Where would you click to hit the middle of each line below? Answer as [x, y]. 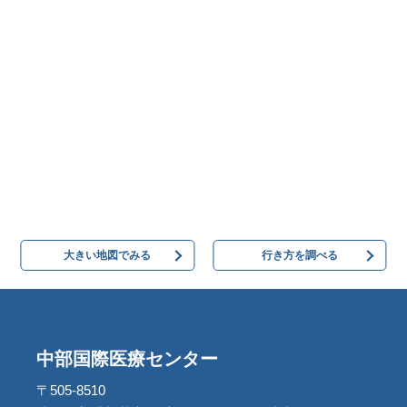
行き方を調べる [299, 256]
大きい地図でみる [108, 256]
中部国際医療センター [127, 359]
